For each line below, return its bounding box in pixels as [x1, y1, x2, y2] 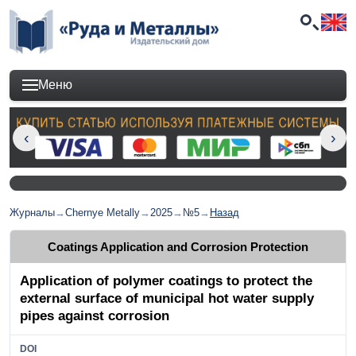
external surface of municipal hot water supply [20, 290, 314, 306]
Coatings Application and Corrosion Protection [48, 239, 308, 253]
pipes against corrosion [20, 308, 169, 323]
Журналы [10, 207, 55, 219]
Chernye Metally [65, 207, 140, 219]
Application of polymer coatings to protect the [20, 273, 312, 288]
